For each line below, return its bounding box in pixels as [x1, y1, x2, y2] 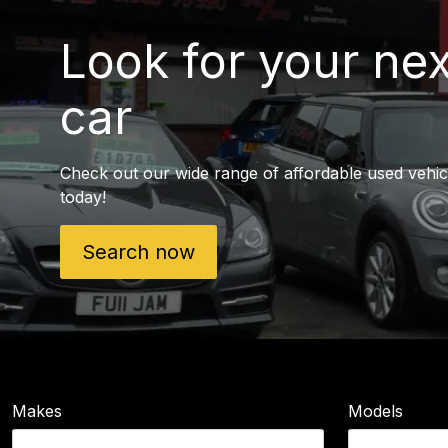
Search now [82, 240, 195, 264]
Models [348, 401, 403, 421]
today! [60, 187, 106, 207]
